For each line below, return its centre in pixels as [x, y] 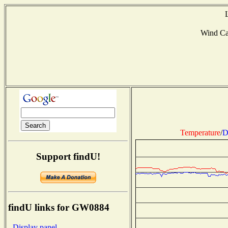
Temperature [200, 132]
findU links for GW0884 [59, 208]
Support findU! [68, 156]
